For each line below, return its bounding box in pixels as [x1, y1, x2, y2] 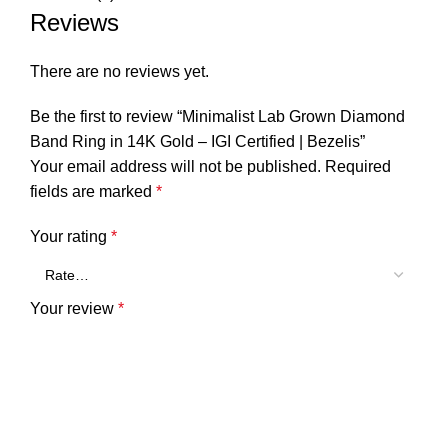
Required [325, 158, 391, 176]
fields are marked [30, 183, 156, 201]
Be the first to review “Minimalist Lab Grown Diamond [30, 108, 405, 126]
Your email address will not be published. [30, 158, 321, 176]
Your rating [30, 228, 111, 246]
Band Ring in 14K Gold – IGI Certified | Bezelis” [30, 133, 365, 151]
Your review [30, 300, 118, 318]
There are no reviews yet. [30, 63, 209, 81]
